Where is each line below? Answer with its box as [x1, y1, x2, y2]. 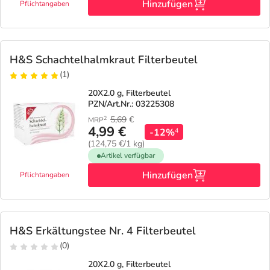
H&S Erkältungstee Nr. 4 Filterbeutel [10, 224, 196, 238]
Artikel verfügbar [101, 151, 155, 160]
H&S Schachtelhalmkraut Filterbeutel [10, 52, 198, 67]
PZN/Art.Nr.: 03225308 [88, 98, 174, 110]
